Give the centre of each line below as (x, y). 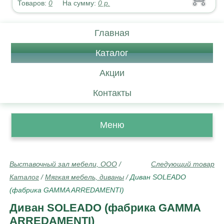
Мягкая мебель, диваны (84, 177)
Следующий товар (183, 164)
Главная (112, 33)
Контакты (112, 93)
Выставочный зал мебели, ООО (63, 164)
